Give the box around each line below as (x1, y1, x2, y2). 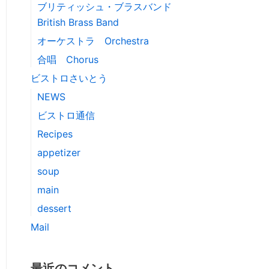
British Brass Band (37, 16, 119, 28)
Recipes (37, 128, 73, 140)
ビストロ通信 (37, 109, 95, 121)
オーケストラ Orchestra (37, 35, 149, 47)
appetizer (37, 147, 80, 159)
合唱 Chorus (37, 53, 98, 65)
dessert (37, 202, 71, 214)
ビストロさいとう (31, 72, 107, 84)
